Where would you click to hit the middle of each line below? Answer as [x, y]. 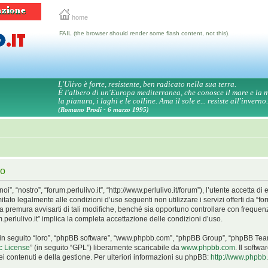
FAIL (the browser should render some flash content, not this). [144, 33]
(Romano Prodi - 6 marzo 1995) [103, 109]
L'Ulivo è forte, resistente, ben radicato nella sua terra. [147, 84]
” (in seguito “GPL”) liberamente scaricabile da [106, 248]
